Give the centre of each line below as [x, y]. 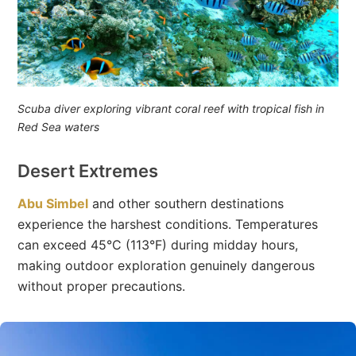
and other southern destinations [186, 203]
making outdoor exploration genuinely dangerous [166, 265]
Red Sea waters [59, 126]
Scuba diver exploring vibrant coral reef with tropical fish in [171, 108]
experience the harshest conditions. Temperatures [168, 224]
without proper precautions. [102, 286]
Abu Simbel [53, 203]
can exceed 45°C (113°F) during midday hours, [158, 244]
